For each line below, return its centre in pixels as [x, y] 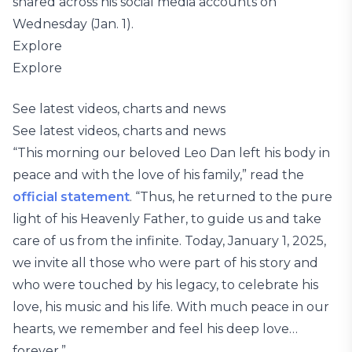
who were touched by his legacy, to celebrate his [165, 285]
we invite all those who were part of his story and [165, 263]
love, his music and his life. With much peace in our [171, 307]
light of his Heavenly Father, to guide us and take [167, 219]
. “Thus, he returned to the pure [231, 197]
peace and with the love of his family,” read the [158, 175]
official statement [71, 197]
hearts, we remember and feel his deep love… [155, 329]
